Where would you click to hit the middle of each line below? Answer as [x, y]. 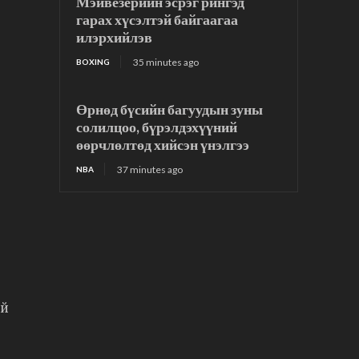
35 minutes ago [166, 63]
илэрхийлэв [115, 37]
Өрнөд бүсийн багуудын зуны [170, 109]
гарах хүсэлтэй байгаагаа [157, 20]
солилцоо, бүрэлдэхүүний [157, 127]
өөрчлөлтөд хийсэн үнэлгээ [163, 145]
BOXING [93, 62]
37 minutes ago [150, 170]
